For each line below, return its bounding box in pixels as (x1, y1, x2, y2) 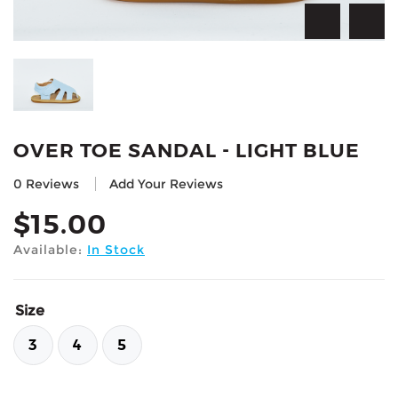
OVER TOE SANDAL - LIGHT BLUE (13, 139, 360, 163)
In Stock (87, 242, 145, 259)
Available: (13, 242, 87, 259)
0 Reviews (13, 176, 79, 193)
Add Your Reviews (109, 176, 223, 193)
